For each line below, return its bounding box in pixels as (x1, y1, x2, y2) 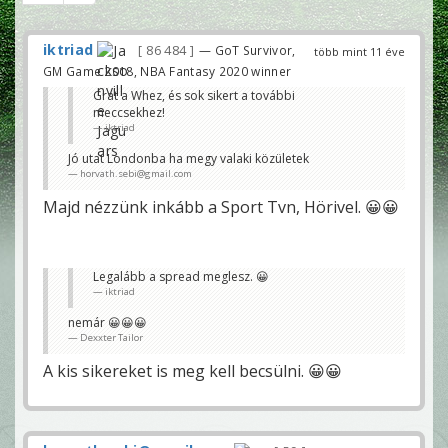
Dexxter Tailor (80, 331, 143, 345)
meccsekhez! (93, 104, 165, 122)
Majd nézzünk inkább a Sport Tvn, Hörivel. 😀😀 (43, 196, 399, 219)
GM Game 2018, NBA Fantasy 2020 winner (43, 63, 292, 80)
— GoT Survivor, (199, 42, 296, 58)
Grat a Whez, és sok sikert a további (93, 87, 295, 105)
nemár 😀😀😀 (68, 314, 147, 332)
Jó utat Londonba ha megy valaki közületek (68, 150, 309, 168)
